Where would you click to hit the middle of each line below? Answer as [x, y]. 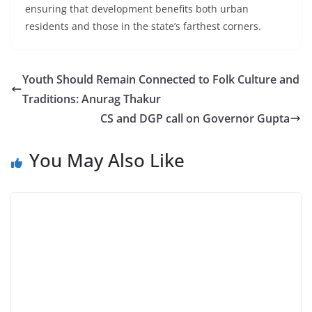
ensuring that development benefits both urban [137, 9]
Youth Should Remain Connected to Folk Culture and [161, 80]
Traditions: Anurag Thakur [92, 99]
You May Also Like [107, 161]
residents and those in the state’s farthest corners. [143, 26]
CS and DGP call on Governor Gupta [195, 119]
